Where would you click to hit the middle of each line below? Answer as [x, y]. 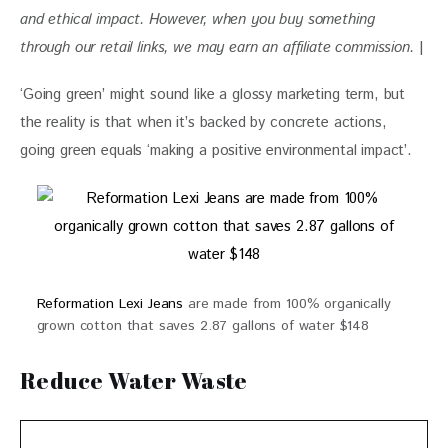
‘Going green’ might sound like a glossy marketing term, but [215, 95]
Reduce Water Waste [136, 381]
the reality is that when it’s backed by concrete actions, [206, 123]
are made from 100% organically [287, 303]
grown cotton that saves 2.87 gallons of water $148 [203, 325]
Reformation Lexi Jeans [110, 303]
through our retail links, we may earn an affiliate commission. [219, 47]
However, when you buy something [264, 19]
